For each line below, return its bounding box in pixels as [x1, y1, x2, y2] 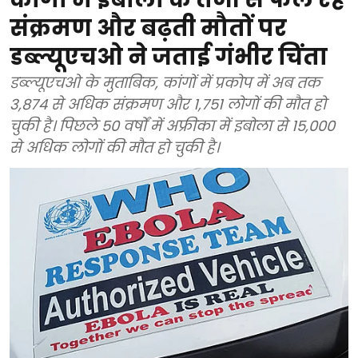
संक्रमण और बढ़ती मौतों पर [10, 12, 287, 44]
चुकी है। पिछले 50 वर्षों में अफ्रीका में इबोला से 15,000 [10, 115, 335, 136]
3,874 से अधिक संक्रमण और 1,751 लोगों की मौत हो [10, 93, 326, 114]
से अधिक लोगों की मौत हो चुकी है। [10, 137, 219, 157]
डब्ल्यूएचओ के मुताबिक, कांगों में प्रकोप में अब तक [10, 72, 320, 93]
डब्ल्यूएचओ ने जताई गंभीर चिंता [10, 41, 328, 73]
